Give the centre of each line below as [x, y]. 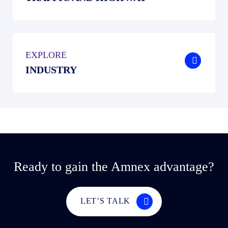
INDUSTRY [51, 70]
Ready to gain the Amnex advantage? [114, 167]
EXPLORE [46, 55]
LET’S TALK [105, 201]
